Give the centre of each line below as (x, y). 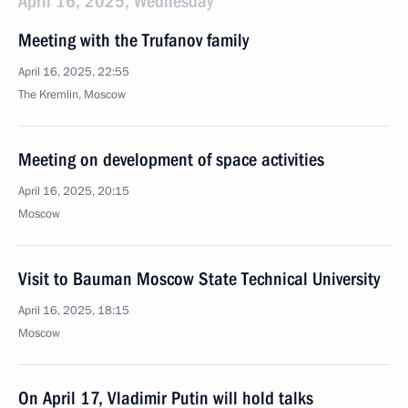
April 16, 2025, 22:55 (74, 72)
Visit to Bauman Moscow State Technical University (199, 279)
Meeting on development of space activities (171, 159)
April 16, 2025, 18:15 (74, 311)
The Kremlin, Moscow (72, 95)
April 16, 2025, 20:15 (74, 191)
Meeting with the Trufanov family (133, 40)
